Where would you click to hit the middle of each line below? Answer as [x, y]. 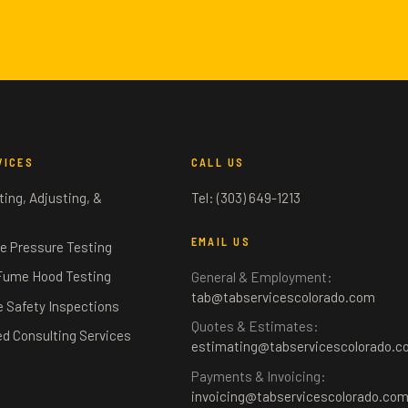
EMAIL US [220, 242]
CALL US [218, 163]
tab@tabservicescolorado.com [283, 297]
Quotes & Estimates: [255, 326]
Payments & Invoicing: [258, 376]
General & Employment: [261, 277]
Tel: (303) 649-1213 [245, 197]
